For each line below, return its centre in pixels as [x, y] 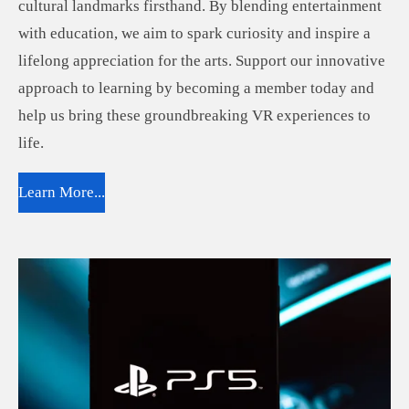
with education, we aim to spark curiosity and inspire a [194, 34]
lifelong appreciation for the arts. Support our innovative [202, 61]
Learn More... [62, 192]
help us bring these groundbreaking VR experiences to [194, 116]
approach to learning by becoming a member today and [196, 89]
